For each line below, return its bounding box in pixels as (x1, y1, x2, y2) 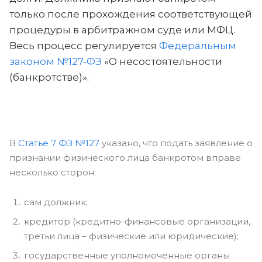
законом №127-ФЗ (9, 56, 102, 67)
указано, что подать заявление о (99, 137, 253, 149)
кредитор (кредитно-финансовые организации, (24, 216, 250, 227)
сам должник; (24, 196, 88, 208)
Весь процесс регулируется (9, 40, 159, 51)
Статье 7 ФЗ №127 (18, 137, 99, 149)
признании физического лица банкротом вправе (9, 152, 241, 163)
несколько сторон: (9, 167, 96, 178)
